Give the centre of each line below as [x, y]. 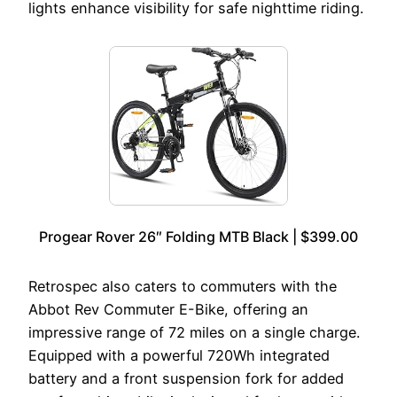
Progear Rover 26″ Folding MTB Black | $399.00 [198, 237]
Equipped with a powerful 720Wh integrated [179, 356]
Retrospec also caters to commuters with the [183, 287]
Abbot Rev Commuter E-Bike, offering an [168, 310]
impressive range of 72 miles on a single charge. [194, 333]
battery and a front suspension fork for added [186, 379]
